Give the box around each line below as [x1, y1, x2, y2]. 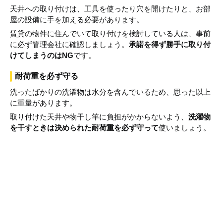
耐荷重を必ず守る [15, 72, 78, 81]
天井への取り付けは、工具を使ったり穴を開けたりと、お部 [10, 4, 211, 13]
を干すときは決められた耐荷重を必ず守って [10, 123, 159, 132]
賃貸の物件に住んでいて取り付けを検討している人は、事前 [10, 29, 211, 38]
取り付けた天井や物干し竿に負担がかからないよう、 [10, 112, 188, 121]
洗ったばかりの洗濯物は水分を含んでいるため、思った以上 [10, 88, 211, 97]
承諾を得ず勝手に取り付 [129, 40, 211, 49]
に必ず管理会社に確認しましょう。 [10, 40, 129, 49]
